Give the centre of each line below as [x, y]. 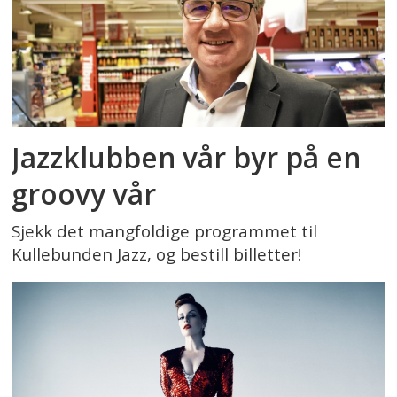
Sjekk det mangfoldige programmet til [165, 231]
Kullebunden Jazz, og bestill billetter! [157, 254]
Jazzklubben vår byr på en [187, 158]
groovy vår [84, 194]
